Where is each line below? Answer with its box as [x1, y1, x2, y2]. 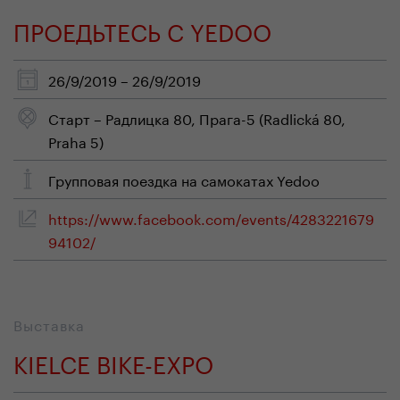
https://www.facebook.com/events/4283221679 [48, 206, 374, 229]
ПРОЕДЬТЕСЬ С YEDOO [13, 11, 271, 47]
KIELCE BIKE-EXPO [13, 343, 213, 379]
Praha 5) [48, 129, 104, 152]
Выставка [13, 312, 85, 335]
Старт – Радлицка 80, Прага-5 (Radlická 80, [48, 106, 346, 129]
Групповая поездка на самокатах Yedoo [48, 168, 320, 190]
